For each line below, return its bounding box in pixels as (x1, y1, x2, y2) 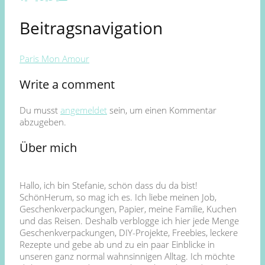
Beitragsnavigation (20, 16, 163, 39)
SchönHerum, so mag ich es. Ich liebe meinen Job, (20, 190, 216, 203)
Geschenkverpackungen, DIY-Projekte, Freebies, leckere (20, 226, 238, 238)
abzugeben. (20, 115, 66, 128)
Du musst (20, 104, 60, 116)
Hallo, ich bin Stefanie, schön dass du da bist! (20, 179, 198, 191)
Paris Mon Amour (20, 52, 89, 64)
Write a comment (20, 76, 115, 92)
